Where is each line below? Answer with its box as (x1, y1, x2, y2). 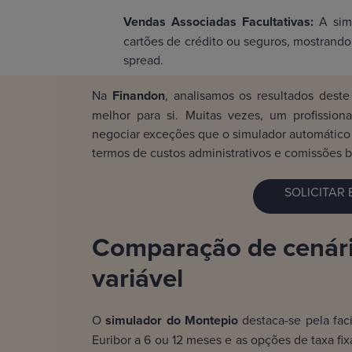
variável (92, 258, 183, 297)
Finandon (107, 86, 165, 105)
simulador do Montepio (105, 311, 239, 330)
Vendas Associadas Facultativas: (123, 13, 320, 31)
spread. (123, 51, 163, 69)
